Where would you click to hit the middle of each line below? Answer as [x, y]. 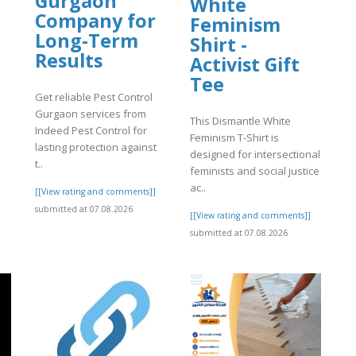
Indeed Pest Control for [91, 131]
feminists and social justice [255, 171]
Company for [95, 20]
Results [69, 60]
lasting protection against [96, 147]
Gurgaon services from [91, 114]
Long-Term [87, 40]
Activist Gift [245, 64]
